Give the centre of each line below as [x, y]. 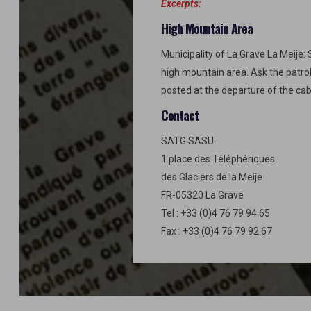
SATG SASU [187, 141]
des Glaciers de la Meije [212, 177]
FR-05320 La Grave [202, 195]
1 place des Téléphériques [218, 159]
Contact [180, 115]
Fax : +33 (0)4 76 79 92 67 [217, 231]
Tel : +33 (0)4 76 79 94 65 [216, 213]
